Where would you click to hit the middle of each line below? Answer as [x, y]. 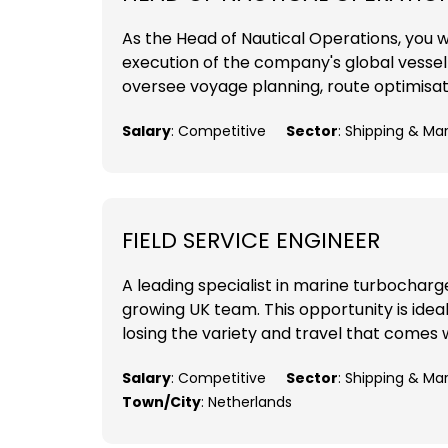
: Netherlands [246, 402]
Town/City [161, 402]
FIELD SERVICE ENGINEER [251, 241]
